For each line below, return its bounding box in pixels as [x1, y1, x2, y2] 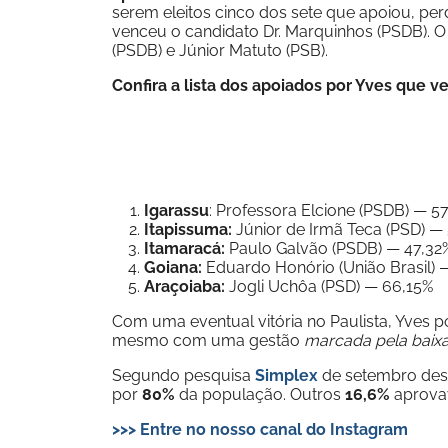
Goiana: [144, 258, 202, 277]
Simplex [255, 366, 318, 385]
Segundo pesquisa [112, 366, 255, 385]
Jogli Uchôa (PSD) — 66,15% [225, 277, 433, 296]
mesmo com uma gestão [112, 331, 304, 350]
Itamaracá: [144, 239, 225, 258]
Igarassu [144, 201, 209, 220]
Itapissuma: [144, 220, 232, 239]
